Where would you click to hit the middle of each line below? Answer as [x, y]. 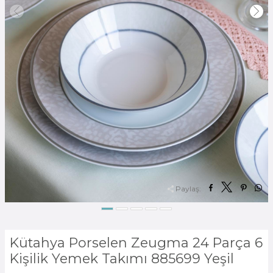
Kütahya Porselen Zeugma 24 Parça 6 [136, 243]
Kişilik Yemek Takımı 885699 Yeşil [122, 258]
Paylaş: [188, 188]
